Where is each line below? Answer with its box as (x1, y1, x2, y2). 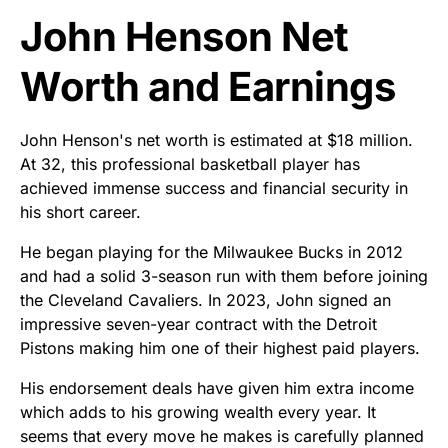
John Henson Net (20, 11, 349, 61)
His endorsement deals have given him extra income (20, 377, 414, 398)
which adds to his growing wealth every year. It (20, 401, 376, 422)
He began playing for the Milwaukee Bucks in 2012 (20, 241, 403, 262)
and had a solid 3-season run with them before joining (20, 265, 428, 286)
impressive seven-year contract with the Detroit (20, 313, 377, 334)
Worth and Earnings (20, 61, 395, 111)
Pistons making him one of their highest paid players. (20, 337, 420, 358)
